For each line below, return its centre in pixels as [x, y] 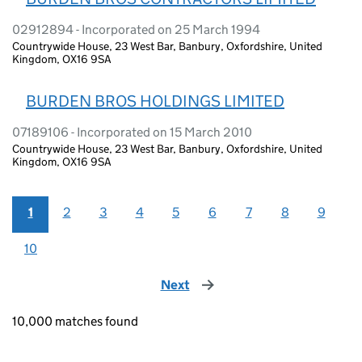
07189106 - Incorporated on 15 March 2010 [132, 132]
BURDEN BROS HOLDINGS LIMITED [155, 101]
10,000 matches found [75, 321]
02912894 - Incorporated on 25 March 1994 [136, 29]
